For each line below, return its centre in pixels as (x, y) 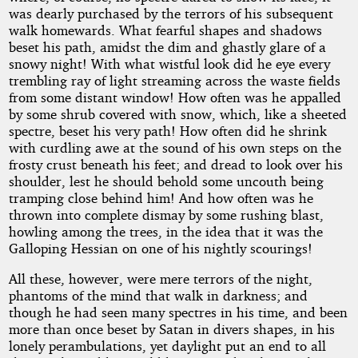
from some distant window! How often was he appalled (175, 97)
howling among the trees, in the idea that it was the (165, 232)
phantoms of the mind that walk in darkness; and (158, 296)
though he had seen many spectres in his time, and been (178, 312)
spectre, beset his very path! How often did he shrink (167, 131)
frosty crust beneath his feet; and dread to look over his (175, 165)
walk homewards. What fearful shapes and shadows (165, 30)
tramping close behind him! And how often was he (161, 198)
